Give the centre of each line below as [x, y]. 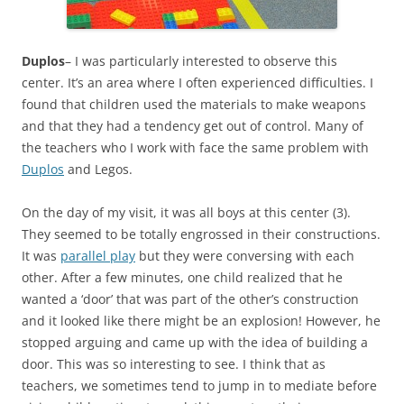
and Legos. [98, 169]
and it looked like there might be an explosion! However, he [201, 320]
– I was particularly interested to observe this [201, 60]
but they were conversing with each [245, 255]
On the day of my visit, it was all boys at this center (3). [186, 212]
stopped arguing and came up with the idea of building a [195, 342]
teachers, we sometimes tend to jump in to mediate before [199, 385]
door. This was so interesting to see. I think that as [174, 363]
